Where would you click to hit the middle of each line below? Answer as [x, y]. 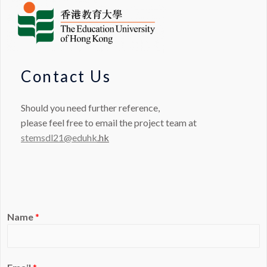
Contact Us [66, 77]
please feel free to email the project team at [109, 123]
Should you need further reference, [90, 108]
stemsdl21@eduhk [59, 138]
